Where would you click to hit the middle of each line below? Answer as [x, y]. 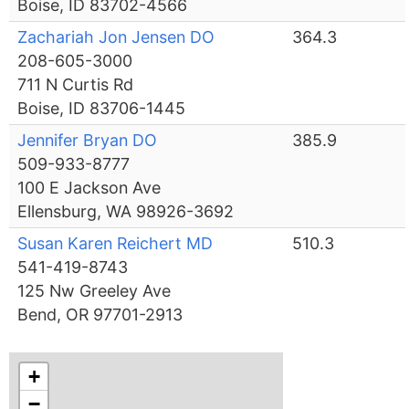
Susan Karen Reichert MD [115, 244]
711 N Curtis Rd [76, 85]
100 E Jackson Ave [89, 188]
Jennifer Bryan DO [88, 141]
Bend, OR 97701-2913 [100, 315]
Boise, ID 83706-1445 [102, 109]
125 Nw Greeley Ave [94, 291]
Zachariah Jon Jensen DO [116, 37]
